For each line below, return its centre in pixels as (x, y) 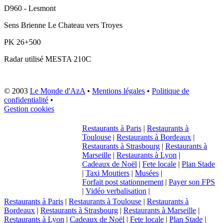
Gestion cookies (29, 109)
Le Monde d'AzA (57, 91)
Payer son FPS (192, 182)
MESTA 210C (68, 59)
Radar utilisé (24, 59)
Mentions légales (118, 91)
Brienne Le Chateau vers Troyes (72, 25)
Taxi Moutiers (108, 173)
